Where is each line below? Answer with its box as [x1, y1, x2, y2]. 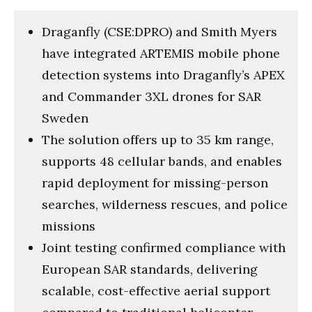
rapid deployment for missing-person [42, 174, 268, 191]
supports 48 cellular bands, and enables [42, 153, 282, 169]
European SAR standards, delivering [42, 260, 258, 277]
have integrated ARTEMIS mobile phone [42, 45, 280, 61]
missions [42, 217, 95, 234]
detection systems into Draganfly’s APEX [42, 66, 285, 83]
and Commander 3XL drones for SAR [42, 88, 261, 104]
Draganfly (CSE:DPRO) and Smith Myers [42, 23, 277, 40]
